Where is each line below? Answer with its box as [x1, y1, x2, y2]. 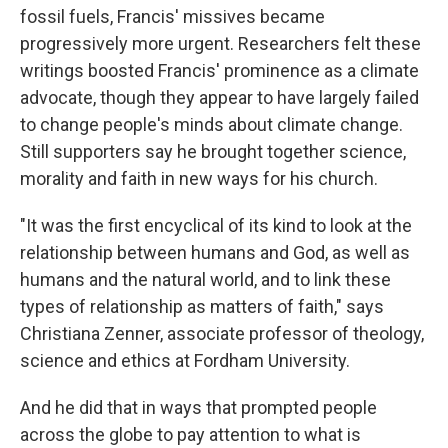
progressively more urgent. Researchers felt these [20, 33, 421, 54]
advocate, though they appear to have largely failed [20, 87, 419, 108]
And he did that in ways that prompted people [20, 397, 377, 418]
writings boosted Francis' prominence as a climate [20, 60, 419, 81]
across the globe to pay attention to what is [20, 424, 361, 445]
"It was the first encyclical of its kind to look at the [20, 215, 412, 236]
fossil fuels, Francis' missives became [20, 6, 325, 27]
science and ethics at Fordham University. [20, 350, 350, 371]
